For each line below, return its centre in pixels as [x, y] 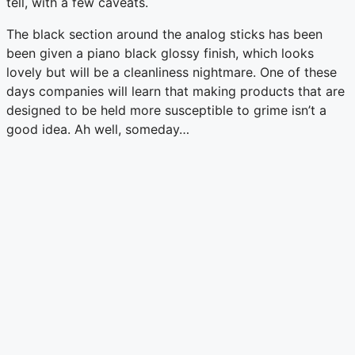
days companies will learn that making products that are [176, 92]
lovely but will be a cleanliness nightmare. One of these [172, 73]
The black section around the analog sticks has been [164, 34]
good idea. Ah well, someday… [98, 130]
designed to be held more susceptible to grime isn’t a [166, 111]
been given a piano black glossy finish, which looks [160, 53]
